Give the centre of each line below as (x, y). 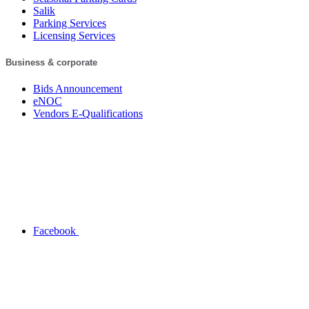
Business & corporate (51, 63)
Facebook (54, 231)
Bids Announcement (78, 89)
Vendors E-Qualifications (88, 114)
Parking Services (70, 23)
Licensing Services (74, 35)
